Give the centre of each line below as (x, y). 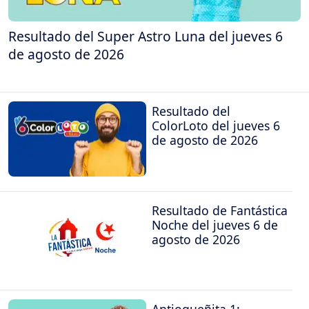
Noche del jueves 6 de (215, 225)
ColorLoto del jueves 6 (216, 126)
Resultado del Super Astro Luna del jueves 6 (146, 36)
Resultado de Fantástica (220, 210)
